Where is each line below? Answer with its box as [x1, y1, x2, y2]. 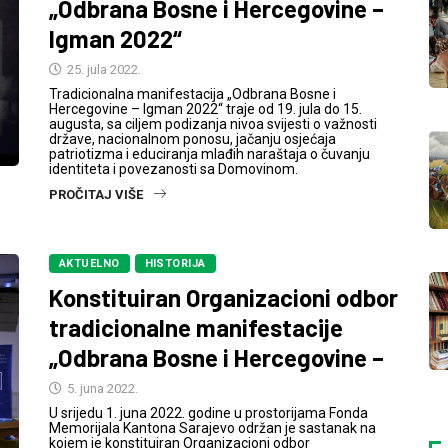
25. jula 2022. [64, 62, 141, 77]
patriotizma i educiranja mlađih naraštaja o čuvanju [49, 146, 370, 162]
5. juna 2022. [64, 381, 138, 396]
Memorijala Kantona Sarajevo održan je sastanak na [49, 420, 376, 436]
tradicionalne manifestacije [49, 313, 343, 342]
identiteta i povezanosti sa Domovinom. [49, 161, 298, 177]
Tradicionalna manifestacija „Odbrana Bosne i [49, 86, 336, 102]
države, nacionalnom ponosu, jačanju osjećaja [49, 131, 336, 147]
